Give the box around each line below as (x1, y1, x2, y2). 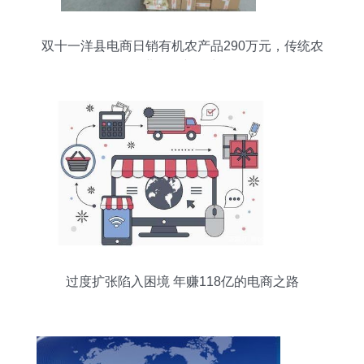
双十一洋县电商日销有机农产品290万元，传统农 (41, 39, 323, 53)
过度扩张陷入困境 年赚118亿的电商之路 (65, 275, 299, 288)
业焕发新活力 (143, 59, 221, 73)
